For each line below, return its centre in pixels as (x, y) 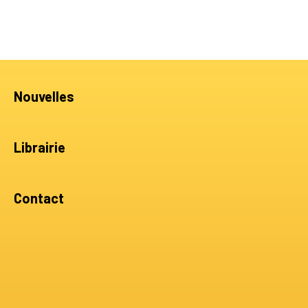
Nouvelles (44, 96)
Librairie (40, 147)
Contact (39, 198)
